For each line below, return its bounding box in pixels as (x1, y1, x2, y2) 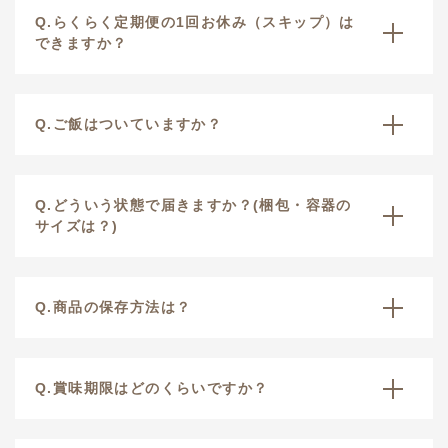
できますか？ (35, 35, 128, 52)
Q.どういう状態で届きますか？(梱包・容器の (35, 197, 352, 214)
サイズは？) (35, 218, 119, 235)
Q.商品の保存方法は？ (35, 299, 192, 316)
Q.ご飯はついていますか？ (35, 116, 223, 133)
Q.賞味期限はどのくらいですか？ (35, 380, 269, 397)
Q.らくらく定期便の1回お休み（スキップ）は (35, 14, 355, 31)
